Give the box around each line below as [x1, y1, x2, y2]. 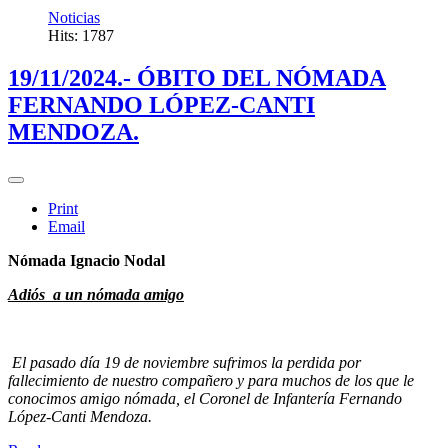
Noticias [48, 9, 100, 27]
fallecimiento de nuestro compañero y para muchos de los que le [8, 372, 414, 390]
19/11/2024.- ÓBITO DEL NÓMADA [8, 65, 386, 92]
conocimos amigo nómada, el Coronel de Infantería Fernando [8, 390, 402, 408]
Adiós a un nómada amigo [8, 286, 184, 304]
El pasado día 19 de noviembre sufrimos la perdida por [12, 354, 361, 372]
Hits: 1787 [48, 27, 114, 45]
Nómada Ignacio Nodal [8, 252, 165, 270]
